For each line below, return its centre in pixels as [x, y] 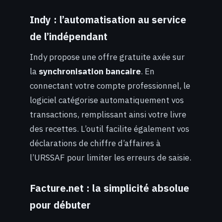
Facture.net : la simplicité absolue [110, 188]
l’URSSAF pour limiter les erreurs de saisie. [111, 158]
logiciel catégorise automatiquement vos [107, 100]
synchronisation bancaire [90, 72]
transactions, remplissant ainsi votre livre [108, 115]
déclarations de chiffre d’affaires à [95, 143]
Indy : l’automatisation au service [108, 20]
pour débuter [60, 205]
